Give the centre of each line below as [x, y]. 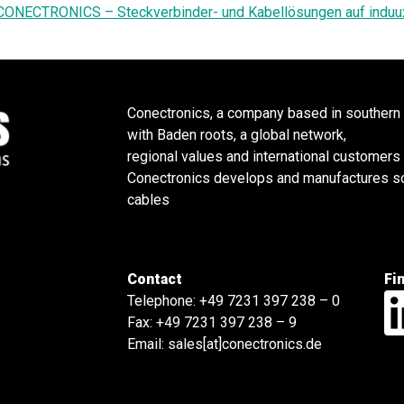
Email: [147, 344]
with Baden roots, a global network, [237, 135]
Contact [155, 279]
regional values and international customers [264, 156]
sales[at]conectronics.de [245, 344]
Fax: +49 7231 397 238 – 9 [212, 322]
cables [148, 200]
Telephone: [163, 301]
